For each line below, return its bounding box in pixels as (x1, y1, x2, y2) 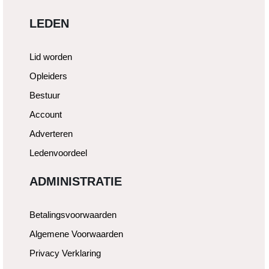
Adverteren (29, 128, 73, 139)
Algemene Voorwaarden (29, 228, 123, 239)
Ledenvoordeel (29, 148, 87, 159)
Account (29, 109, 62, 120)
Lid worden (29, 52, 72, 62)
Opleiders (29, 71, 67, 82)
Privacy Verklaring (29, 247, 101, 258)
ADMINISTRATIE (29, 174, 122, 188)
